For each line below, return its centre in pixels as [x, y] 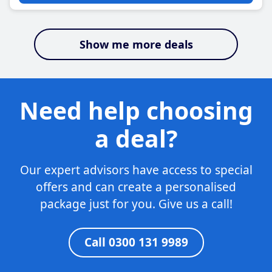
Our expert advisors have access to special [136, 170]
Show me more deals [136, 44]
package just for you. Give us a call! [136, 204]
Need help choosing [136, 110]
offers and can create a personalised [136, 187]
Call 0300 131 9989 [136, 242]
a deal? [136, 138]
